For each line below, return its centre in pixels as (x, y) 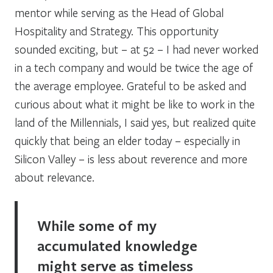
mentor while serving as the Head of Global (119, 12)
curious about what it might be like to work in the (135, 104)
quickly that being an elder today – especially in (127, 140)
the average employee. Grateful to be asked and (130, 85)
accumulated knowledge (117, 245)
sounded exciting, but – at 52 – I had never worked (136, 49)
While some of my (97, 225)
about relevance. (55, 177)
